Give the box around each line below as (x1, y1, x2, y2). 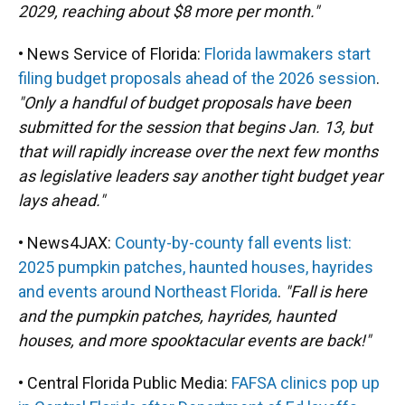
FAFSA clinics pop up (231, 373, 380, 393)
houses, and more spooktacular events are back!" (18, 331, 371, 351)
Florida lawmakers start (204, 44, 371, 64)
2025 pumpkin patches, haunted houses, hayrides (18, 258, 373, 278)
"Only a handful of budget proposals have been (18, 93, 351, 113)
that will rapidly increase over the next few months (18, 142, 378, 162)
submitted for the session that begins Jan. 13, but (18, 118, 372, 137)
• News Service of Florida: (18, 44, 204, 64)
